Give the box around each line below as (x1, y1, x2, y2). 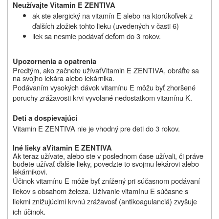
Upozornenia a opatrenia (13, 56, 96, 66)
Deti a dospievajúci (13, 112, 77, 123)
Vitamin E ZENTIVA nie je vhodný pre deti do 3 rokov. (13, 123, 180, 133)
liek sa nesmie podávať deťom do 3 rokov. (32, 30, 161, 41)
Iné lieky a (13, 142, 46, 153)
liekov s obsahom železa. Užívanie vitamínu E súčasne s (13, 185, 188, 196)
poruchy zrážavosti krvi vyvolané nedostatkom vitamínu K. (13, 92, 192, 103)
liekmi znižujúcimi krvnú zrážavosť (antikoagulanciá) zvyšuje (13, 196, 197, 206)
